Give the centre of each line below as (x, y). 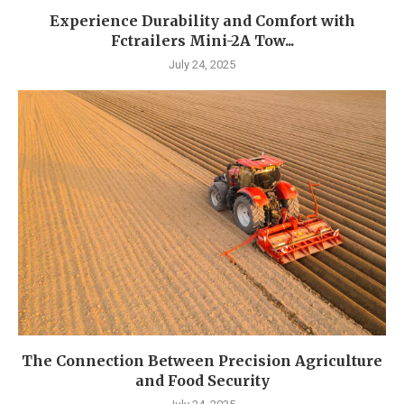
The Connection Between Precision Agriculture (202, 361)
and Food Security (202, 381)
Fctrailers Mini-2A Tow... (202, 41)
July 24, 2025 (202, 65)
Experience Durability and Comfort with (202, 21)
